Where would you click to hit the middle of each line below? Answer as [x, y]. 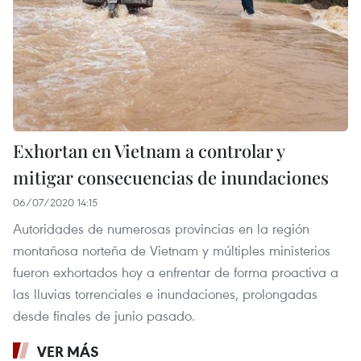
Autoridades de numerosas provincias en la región [161, 228]
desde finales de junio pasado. [104, 315]
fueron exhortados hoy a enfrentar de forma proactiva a [176, 272]
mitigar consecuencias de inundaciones [171, 177]
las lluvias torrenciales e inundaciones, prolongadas [165, 293]
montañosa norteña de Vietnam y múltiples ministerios [172, 250]
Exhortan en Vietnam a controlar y [149, 150]
